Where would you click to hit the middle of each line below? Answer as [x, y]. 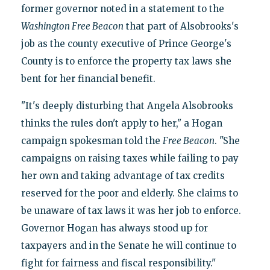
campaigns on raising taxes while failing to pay [130, 159]
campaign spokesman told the [92, 141]
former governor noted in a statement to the [122, 9]
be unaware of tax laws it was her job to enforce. [131, 211]
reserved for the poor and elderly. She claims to [129, 193]
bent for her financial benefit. [88, 79]
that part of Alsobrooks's [181, 27]
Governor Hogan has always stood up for [114, 228]
